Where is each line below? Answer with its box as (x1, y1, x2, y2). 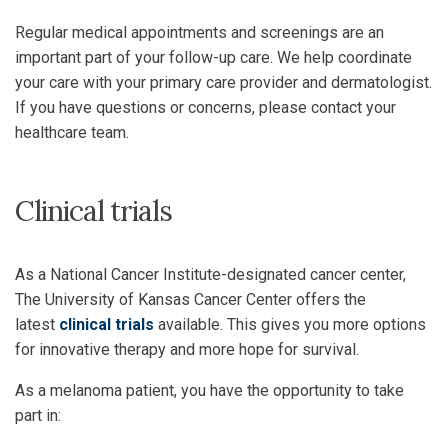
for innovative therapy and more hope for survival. (15, 340, 359, 359)
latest (15, 315, 59, 334)
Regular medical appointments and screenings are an (15, 23, 384, 42)
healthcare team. (15, 123, 129, 142)
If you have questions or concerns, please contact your (15, 98, 396, 117)
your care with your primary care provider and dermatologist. (15, 73, 432, 92)
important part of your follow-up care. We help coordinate (15, 48, 412, 67)
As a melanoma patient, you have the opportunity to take (15, 381, 404, 400)
